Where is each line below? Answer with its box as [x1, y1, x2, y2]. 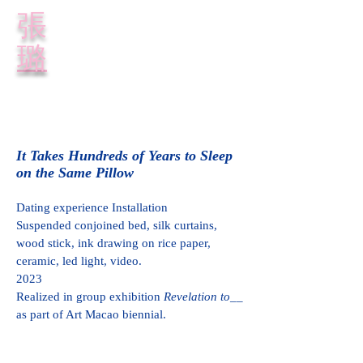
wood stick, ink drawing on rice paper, [16, 237, 211, 250]
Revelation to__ [160, 290, 243, 303]
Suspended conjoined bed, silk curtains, [16, 219, 217, 232]
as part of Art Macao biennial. [16, 308, 169, 321]
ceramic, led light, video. [16, 254, 142, 267]
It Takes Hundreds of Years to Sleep [16, 147, 233, 164]
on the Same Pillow [16, 164, 134, 181]
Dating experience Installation [16, 201, 168, 214]
